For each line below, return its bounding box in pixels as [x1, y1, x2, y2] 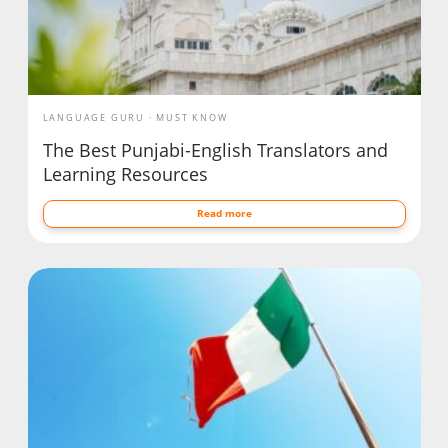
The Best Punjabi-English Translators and [42, 138, 388, 163]
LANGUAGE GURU [42, 111, 145, 125]
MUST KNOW [156, 111, 228, 125]
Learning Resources [42, 162, 208, 187]
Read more [196, 206, 252, 221]
